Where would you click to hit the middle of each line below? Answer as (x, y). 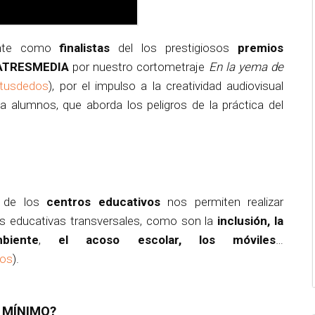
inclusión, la (251, 221)
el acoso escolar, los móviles (167, 240)
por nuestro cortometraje (139, 67)
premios (261, 48)
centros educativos (103, 202)
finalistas (85, 48)
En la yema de (246, 67)
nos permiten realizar (221, 202)
